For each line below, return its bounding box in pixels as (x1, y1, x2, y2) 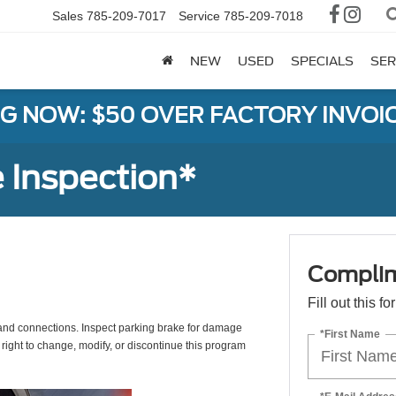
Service (179, 9, 220, 24)
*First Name (319, 327, 380, 340)
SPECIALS (290, 54, 354, 69)
